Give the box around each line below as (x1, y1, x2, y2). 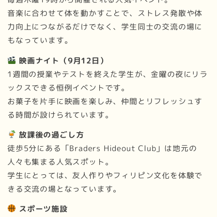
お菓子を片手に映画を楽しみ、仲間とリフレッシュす (7, 95, 203, 107)
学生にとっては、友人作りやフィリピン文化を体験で (7, 170, 203, 181)
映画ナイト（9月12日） (16, 55, 108, 66)
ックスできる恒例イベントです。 (7, 82, 129, 93)
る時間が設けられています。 (7, 109, 113, 120)
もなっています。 (7, 35, 73, 46)
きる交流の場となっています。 (7, 183, 122, 194)
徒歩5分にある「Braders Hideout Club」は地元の (7, 142, 197, 154)
